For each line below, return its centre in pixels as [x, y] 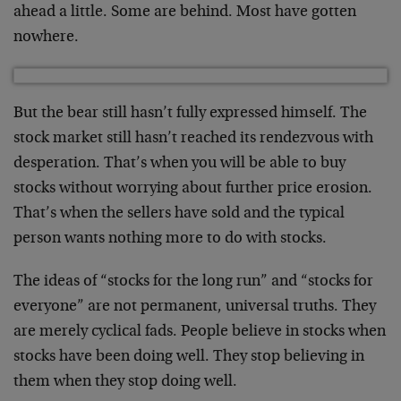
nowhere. [46, 38]
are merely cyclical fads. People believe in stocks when [200, 332]
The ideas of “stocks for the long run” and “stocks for [193, 282]
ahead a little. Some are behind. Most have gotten [185, 13]
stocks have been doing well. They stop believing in [189, 357]
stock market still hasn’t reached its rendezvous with [193, 139]
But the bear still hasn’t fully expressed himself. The [190, 114]
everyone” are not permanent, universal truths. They [195, 307]
